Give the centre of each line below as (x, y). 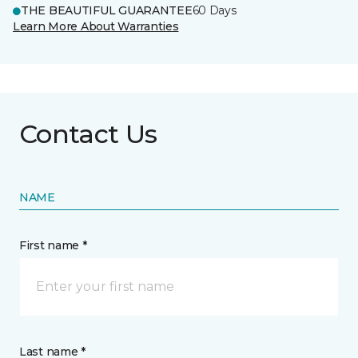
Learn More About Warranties (96, 26)
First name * (53, 245)
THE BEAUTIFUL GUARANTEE (107, 10)
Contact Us (88, 134)
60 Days (214, 10)
